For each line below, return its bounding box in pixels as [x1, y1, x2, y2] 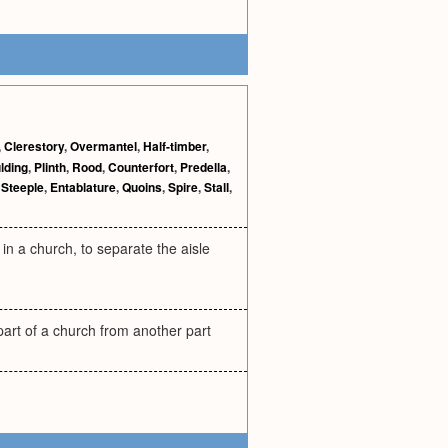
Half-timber [143, 137, 206, 155]
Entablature [50, 178, 116, 196]
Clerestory [4, 137, 64, 155]
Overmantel [70, 137, 137, 155]
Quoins [122, 178, 162, 196]
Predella [180, 158, 227, 176]
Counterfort [108, 158, 174, 176]
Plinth [34, 158, 66, 176]
